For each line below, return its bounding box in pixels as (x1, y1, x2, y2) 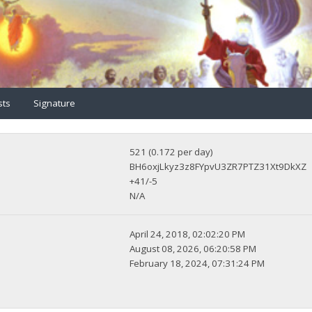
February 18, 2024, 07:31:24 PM (130, 257, 265, 270)
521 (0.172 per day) (130, 146, 214, 159)
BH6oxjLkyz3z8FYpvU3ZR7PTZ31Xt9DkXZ (130, 160, 307, 173)
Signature (33, 96, 75, 109)
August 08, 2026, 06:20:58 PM (130, 242, 257, 256)
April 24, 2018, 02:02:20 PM (130, 228, 246, 241)
